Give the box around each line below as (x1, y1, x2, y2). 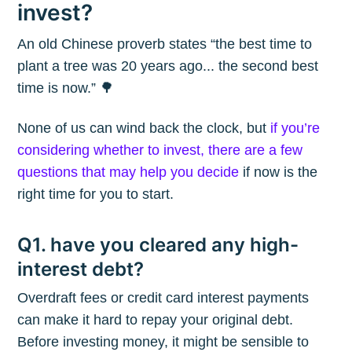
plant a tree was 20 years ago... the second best (17, 57, 319, 74)
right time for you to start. (17, 185, 174, 202)
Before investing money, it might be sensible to (17, 334, 310, 350)
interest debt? (17, 257, 145, 280)
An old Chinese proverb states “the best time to (17, 35, 313, 52)
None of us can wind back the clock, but (17, 119, 271, 136)
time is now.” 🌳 (17, 79, 115, 96)
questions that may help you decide (17, 163, 240, 180)
